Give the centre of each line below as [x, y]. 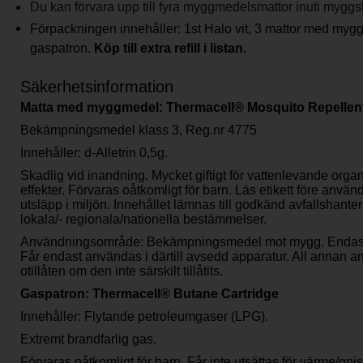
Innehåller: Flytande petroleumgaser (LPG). [144, 316]
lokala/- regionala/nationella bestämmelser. [143, 219]
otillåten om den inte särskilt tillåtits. [122, 271]
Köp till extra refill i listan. [170, 48]
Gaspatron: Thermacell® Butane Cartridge [149, 293]
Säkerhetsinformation [97, 86]
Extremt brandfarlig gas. [88, 339]
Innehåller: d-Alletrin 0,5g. [94, 152]
